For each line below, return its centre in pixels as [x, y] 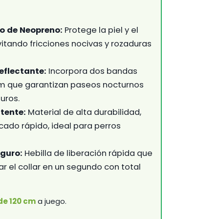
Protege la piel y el [100, 30]
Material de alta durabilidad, [84, 112]
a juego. [51, 201]
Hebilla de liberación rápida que [88, 153]
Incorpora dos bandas [92, 71]
